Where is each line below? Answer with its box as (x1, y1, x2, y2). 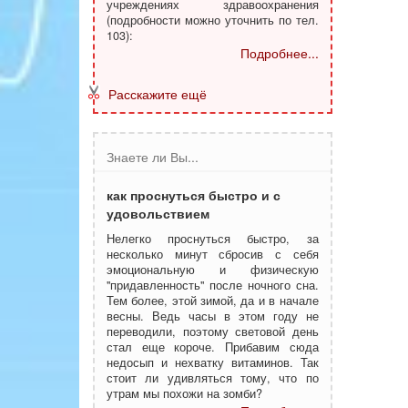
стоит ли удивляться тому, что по (107, 370, 319, 386)
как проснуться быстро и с (107, 186, 280, 204)
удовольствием (107, 204, 209, 222)
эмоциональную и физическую (107, 261, 319, 278)
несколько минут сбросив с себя (107, 246, 319, 262)
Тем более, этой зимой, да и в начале (107, 292, 319, 309)
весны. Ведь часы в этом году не (107, 308, 319, 324)
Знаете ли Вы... (107, 148, 199, 166)
